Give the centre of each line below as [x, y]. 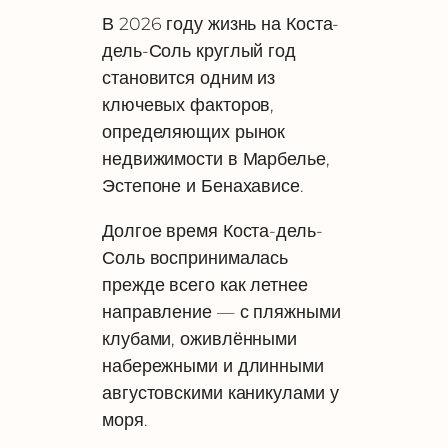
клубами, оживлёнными [200, 338]
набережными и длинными [213, 365]
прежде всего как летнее [205, 284]
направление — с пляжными [221, 311]
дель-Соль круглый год [199, 51]
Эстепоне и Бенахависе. [203, 186]
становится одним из [189, 78]
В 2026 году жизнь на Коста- [221, 24]
